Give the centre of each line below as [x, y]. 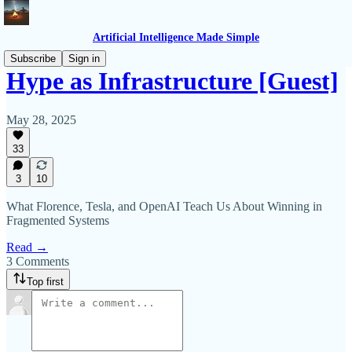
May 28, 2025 [41, 119]
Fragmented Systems [58, 220]
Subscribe [33, 59]
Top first [45, 282]
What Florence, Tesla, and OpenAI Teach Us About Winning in [164, 206]
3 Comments [38, 261]
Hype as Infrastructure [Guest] [172, 81]
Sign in [84, 59]
